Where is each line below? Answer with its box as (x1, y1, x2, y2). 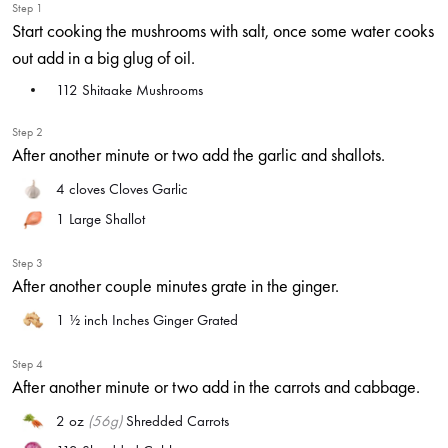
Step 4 (12, 356, 43, 372)
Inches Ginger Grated (112, 310, 238, 330)
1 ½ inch (56, 310, 112, 330)
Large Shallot (69, 209, 145, 229)
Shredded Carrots (122, 411, 229, 431)
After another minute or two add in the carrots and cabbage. (12, 375, 420, 398)
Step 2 (12, 124, 43, 140)
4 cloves (56, 179, 109, 199)
